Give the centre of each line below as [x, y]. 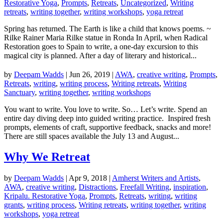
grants [13, 205]
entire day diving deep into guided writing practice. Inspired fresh [107, 118]
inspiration [190, 187]
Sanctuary [19, 92]
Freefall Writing [145, 187]
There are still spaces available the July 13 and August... [92, 136]
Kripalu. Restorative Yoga [45, 196]
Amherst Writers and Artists [155, 178]
